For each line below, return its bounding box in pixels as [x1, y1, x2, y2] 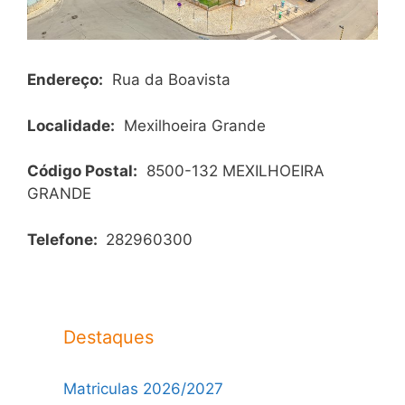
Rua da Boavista [112, 71, 231, 89]
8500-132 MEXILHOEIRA [146, 162, 325, 181]
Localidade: [27, 116, 115, 135]
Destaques [63, 325, 154, 348]
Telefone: [27, 230, 101, 249]
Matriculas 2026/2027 [63, 379, 223, 398]
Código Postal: [27, 162, 137, 181]
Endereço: [27, 71, 103, 89]
